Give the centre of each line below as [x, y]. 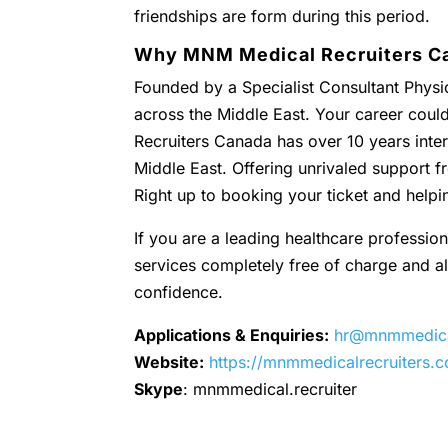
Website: [169, 362]
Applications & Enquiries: [232, 335]
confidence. [179, 292]
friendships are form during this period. [282, 16]
